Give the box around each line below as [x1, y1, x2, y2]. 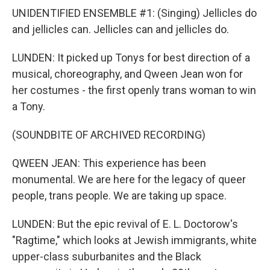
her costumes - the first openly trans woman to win [12, 84, 256, 96]
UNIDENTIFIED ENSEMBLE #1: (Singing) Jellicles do [12, 7, 257, 19]
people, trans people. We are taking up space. [12, 189, 227, 202]
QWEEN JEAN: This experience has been [12, 157, 206, 169]
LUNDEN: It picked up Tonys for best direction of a [12, 51, 250, 64]
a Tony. [12, 100, 45, 113]
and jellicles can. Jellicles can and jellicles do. [12, 23, 229, 36]
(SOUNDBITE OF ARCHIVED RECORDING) [12, 128, 206, 141]
